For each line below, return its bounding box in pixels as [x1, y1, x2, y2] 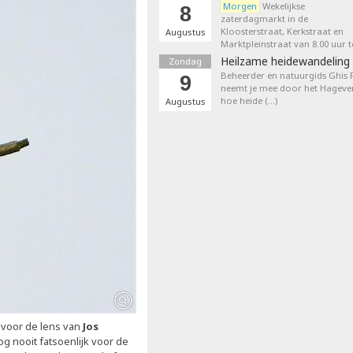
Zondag [169, 55, 202, 67]
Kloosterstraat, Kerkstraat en [221, 25, 344, 37]
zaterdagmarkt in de [221, 13, 308, 24]
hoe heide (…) [221, 95, 277, 106]
